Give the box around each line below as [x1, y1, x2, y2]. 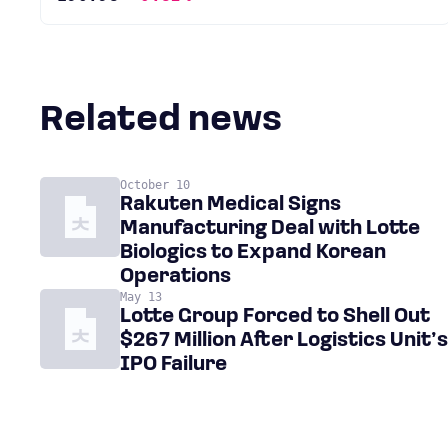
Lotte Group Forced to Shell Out [120, 307, 430, 327]
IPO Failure [120, 355, 227, 375]
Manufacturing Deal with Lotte [120, 219, 420, 239]
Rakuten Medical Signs [120, 195, 341, 215]
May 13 [120, 290, 162, 304]
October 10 [120, 178, 190, 192]
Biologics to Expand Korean [120, 243, 386, 263]
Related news [64, 103, 282, 139]
